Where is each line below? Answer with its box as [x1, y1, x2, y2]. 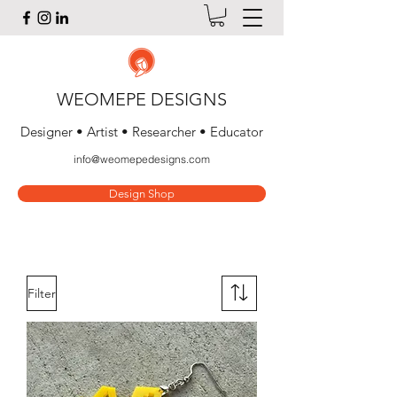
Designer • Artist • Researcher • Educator [20, 123, 263, 141]
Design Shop [109, 187, 175, 201]
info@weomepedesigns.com [74, 152, 210, 167]
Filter [27, 284, 56, 301]
